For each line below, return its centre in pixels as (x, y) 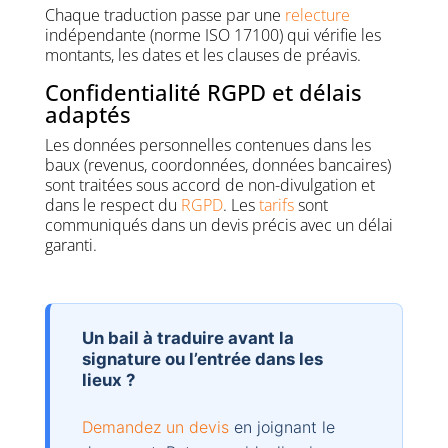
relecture (317, 14)
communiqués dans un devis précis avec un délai (218, 224)
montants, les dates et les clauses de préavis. (202, 54)
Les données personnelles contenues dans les (207, 144)
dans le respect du (112, 204)
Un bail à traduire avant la (187, 337)
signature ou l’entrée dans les (202, 358)
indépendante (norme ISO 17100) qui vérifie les (212, 34)
